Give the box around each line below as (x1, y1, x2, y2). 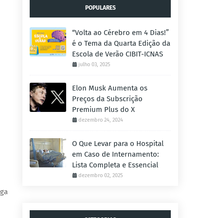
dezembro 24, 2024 (78, 117, 123, 123)
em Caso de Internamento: (72, 150, 159, 159)
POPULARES (85, 4, 116, 11)
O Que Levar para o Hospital (72, 139, 163, 148)
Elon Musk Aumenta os (72, 84, 147, 92)
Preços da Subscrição (72, 94, 143, 103)
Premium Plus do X (72, 105, 135, 114)
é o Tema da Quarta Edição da (72, 39, 170, 48)
